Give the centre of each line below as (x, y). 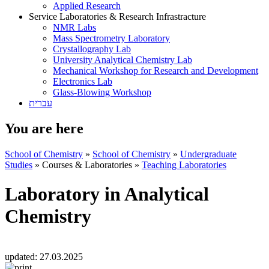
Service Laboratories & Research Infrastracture (117, 17)
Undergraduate (208, 154)
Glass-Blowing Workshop (102, 92)
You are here (44, 128)
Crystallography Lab (92, 49)
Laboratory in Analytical (107, 194)
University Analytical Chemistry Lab (122, 60)
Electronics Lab (83, 81)
